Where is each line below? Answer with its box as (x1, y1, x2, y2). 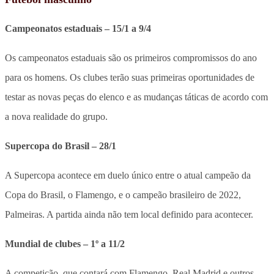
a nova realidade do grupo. (5, 111, 108, 122)
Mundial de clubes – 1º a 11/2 (5, 238, 125, 249)
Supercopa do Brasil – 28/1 (5, 140, 116, 151)
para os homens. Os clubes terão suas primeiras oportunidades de (5, 72, 254, 83)
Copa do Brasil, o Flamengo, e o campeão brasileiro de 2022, (5, 189, 241, 200)
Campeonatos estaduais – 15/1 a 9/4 (5, 23, 151, 34)
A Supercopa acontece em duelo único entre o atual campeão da (5, 169, 251, 180)
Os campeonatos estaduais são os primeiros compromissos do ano (5, 52, 257, 63)
